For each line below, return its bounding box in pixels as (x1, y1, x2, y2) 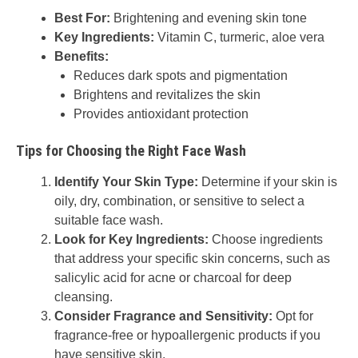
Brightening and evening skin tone (110, 11, 307, 25)
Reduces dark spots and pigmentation (74, 69, 288, 82)
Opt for (272, 309, 313, 323)
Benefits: (54, 50, 109, 63)
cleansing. (54, 290, 113, 304)
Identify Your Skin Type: (54, 175, 198, 189)
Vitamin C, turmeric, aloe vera (154, 30, 324, 44)
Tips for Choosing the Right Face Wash (16, 142, 246, 159)
